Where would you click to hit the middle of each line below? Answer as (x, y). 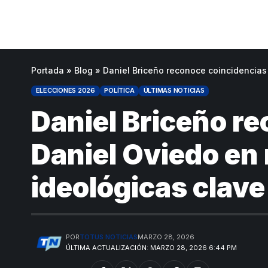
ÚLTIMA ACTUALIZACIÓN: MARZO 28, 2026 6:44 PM (152, 247)
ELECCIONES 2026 (65, 91)
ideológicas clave (148, 187)
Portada (48, 70)
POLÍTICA (119, 91)
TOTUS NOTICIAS (109, 237)
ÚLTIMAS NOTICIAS (174, 91)
